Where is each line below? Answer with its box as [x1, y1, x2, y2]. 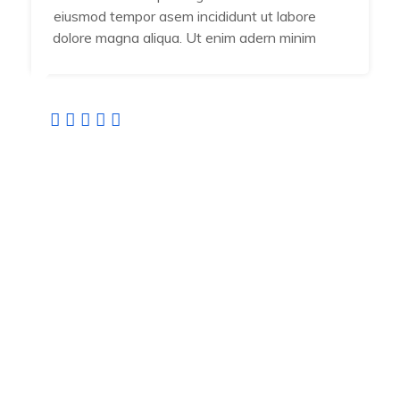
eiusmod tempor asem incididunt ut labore [53, 7, 316, 26]
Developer [31, 171, 100, 189]
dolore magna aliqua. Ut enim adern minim [53, 29, 317, 47]
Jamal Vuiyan [31, 140, 142, 163]
